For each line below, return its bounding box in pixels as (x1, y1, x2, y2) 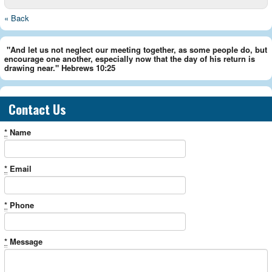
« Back (4, 12, 29, 24)
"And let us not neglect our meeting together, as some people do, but (7, 43, 267, 55)
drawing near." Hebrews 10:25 (4, 61, 115, 73)
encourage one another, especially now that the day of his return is (4, 52, 255, 64)
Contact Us (8, 100, 66, 118)
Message (7, 236, 42, 247)
